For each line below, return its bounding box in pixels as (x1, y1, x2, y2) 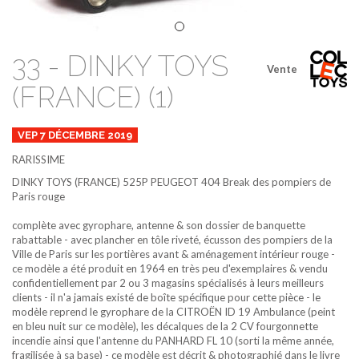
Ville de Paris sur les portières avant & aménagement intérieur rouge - (12, 247, 335, 260)
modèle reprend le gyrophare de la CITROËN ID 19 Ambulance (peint (12, 305, 335, 318)
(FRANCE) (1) (12, 80, 174, 114)
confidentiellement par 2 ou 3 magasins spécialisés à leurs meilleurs (12, 276, 324, 289)
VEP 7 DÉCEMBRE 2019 (18, 128, 132, 141)
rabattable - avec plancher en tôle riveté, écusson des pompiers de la (12, 232, 333, 246)
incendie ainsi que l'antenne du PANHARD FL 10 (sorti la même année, (12, 333, 334, 347)
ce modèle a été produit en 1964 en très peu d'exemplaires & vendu (12, 261, 328, 275)
